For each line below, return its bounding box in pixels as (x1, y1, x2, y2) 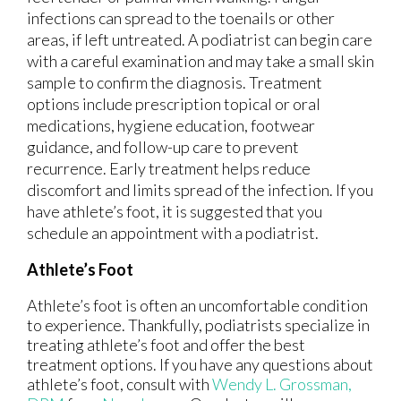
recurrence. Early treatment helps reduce (27, 158, 311, 178)
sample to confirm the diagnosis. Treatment (27, 72, 322, 92)
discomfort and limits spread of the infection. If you (27, 179, 373, 200)
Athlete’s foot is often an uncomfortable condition (27, 294, 368, 315)
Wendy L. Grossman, (212, 373, 352, 394)
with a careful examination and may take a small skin (27, 50, 374, 71)
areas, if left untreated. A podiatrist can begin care (27, 29, 372, 49)
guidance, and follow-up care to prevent (27, 136, 299, 157)
